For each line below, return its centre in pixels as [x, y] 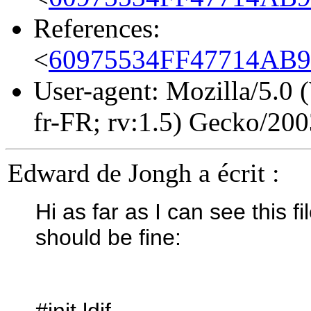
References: [97, 28]
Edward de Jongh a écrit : [144, 173]
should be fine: [108, 237]
